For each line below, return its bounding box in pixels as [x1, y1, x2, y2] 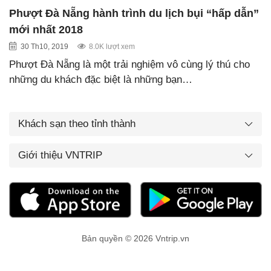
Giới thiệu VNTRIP [18, 149, 102, 161]
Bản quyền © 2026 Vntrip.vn [82, 233, 189, 244]
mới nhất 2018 [9, 23, 83, 36]
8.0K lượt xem [89, 42, 135, 51]
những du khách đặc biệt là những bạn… [9, 73, 192, 85]
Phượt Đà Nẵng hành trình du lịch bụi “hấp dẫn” [9, 7, 259, 19]
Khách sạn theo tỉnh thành [18, 117, 135, 129]
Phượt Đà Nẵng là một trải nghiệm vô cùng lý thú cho [9, 58, 250, 70]
